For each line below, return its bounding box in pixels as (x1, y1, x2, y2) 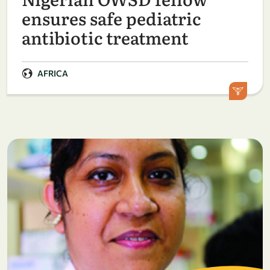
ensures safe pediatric (22, 5, 201, 31)
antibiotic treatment (22, 25, 189, 51)
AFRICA (37, 68, 68, 79)
